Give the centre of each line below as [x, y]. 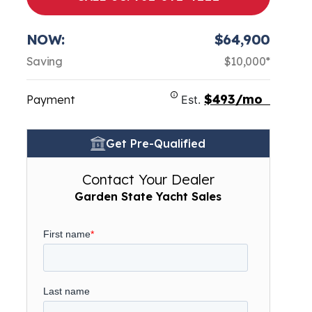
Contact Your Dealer [148, 179]
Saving [44, 61]
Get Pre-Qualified [156, 143]
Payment [50, 100]
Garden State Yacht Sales [148, 196]
